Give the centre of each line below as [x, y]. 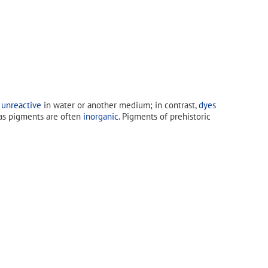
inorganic [101, 116]
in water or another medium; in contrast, [120, 105]
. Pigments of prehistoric [165, 116]
